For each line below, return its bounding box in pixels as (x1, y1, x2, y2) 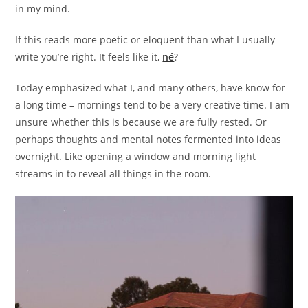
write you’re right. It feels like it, (15, 50, 163, 63)
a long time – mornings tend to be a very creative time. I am (15, 98, 290, 111)
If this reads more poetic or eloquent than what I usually (15, 33, 276, 46)
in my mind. (15, 2, 71, 15)
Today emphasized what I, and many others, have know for (15, 81, 286, 94)
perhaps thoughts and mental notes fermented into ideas (15, 133, 282, 146)
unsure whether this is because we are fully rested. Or (15, 115, 267, 129)
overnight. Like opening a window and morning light (15, 150, 256, 163)
